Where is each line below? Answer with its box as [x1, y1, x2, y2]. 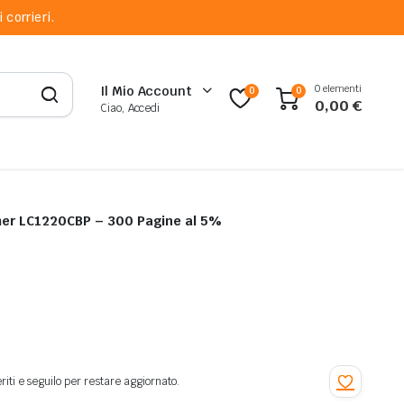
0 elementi [315, 82, 362, 96]
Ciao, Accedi [99, 100, 161, 115]
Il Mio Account [99, 82, 193, 99]
